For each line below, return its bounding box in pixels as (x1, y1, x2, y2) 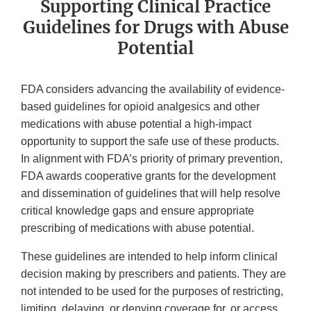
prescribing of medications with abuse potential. (21, 222, 254, 235)
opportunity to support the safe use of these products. (21, 135, 279, 148)
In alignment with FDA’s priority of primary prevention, (21, 153, 283, 165)
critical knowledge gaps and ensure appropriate (21, 205, 254, 217)
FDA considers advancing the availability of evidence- (21, 83, 285, 96)
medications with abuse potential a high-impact (21, 118, 251, 131)
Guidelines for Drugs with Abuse (22, 17, 289, 39)
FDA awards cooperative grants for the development (21, 170, 276, 183)
